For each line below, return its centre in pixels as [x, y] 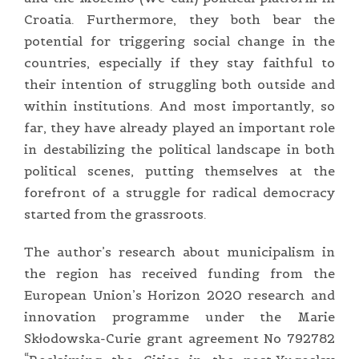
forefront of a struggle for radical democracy [179, 192]
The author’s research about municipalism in [179, 251]
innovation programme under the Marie [179, 316]
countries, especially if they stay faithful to [179, 62]
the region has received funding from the [179, 273]
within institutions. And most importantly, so [179, 105]
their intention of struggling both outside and [179, 84]
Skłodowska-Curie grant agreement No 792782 [179, 338]
